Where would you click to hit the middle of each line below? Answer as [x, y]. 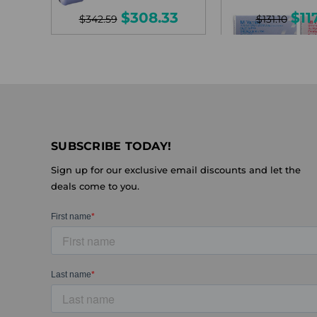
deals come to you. [95, 186]
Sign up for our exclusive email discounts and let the [176, 169]
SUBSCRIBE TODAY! [111, 146]
